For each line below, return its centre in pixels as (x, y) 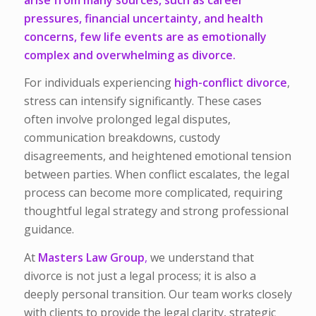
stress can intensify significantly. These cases (142, 101)
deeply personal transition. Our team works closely (158, 294)
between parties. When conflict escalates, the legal (156, 175)
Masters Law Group (91, 257)
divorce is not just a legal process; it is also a (140, 275)
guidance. (49, 230)
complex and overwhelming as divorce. (129, 55)
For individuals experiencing (99, 83)
